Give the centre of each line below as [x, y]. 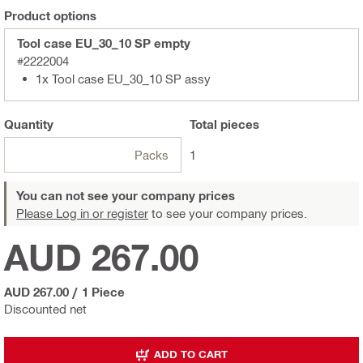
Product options [50, 15]
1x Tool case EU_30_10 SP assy [123, 78]
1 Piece [103, 291]
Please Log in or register [82, 213]
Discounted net [45, 308]
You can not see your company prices [126, 195]
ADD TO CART [191, 354]
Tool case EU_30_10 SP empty [104, 43]
